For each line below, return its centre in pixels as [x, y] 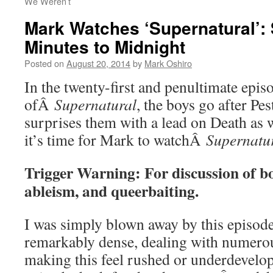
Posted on [44, 63]
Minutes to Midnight [105, 47]
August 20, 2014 [98, 63]
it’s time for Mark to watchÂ [115, 140]
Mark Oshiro [168, 63]
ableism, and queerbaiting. [112, 191]
